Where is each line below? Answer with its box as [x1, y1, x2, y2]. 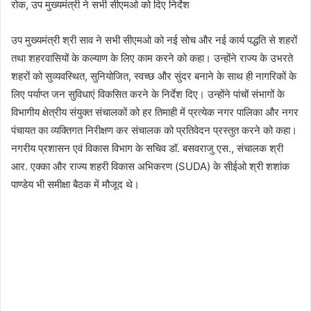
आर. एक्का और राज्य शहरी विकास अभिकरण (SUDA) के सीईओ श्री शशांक [11, 160, 289, 173]
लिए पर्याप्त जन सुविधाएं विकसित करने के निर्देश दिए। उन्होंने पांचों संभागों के [11, 87, 285, 101]
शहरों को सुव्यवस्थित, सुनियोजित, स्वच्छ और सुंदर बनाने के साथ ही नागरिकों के [11, 69, 296, 83]
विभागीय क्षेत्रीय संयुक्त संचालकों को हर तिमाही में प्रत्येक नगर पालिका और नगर [11, 106, 299, 119]
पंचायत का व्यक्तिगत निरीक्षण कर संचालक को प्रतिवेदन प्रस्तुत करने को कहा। [11, 124, 297, 137]
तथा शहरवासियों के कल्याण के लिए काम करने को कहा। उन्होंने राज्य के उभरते [11, 51, 293, 65]
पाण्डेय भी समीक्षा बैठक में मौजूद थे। [11, 178, 140, 191]
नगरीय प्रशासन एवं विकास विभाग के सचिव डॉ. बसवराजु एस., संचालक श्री [11, 142, 283, 155]
